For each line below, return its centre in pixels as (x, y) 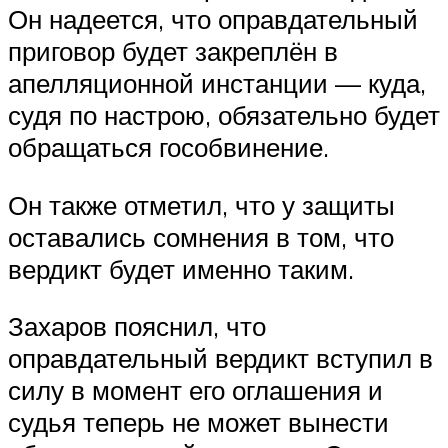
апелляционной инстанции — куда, (217, 83)
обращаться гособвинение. (168, 147)
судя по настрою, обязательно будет (224, 115)
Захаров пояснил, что (137, 326)
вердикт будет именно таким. (181, 268)
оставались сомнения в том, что (201, 236)
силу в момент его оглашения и (195, 390)
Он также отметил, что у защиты (201, 204)
